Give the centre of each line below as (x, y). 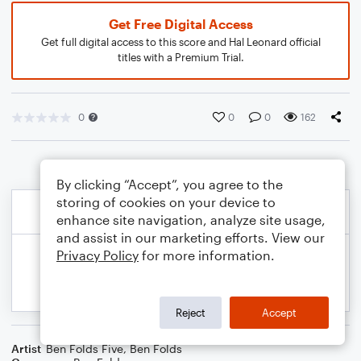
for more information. (207, 255)
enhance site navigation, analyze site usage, (191, 220)
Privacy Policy (98, 255)
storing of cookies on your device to (166, 202)
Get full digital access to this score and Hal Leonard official (180, 42)
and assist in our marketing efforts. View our (191, 237)
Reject (191, 312)
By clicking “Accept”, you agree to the (170, 184)
